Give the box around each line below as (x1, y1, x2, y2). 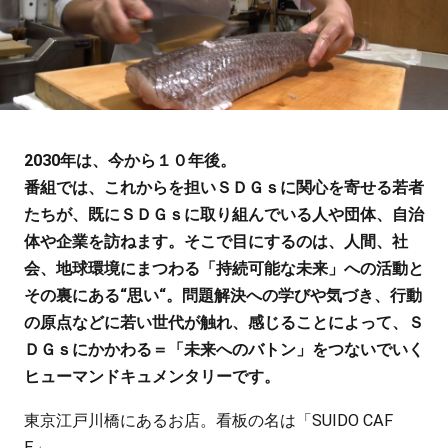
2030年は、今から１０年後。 (23, 151, 236, 171)
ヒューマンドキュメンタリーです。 (23, 367, 280, 387)
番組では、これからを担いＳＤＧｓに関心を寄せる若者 (23, 178, 424, 198)
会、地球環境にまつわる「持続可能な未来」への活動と (23, 259, 424, 279)
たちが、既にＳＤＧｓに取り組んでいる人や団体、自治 (23, 205, 424, 225)
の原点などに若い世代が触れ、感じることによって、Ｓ (23, 313, 424, 333)
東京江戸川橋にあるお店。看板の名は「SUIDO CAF (23, 410, 393, 430)
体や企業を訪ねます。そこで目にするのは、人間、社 (23, 232, 408, 252)
